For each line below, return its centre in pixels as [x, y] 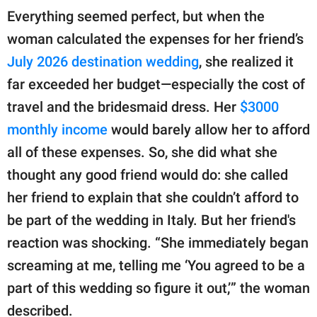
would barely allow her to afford [209, 129]
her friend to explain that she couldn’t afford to [153, 197]
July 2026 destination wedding [103, 61]
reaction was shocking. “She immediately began [158, 242]
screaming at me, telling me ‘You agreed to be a [156, 265]
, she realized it [246, 61]
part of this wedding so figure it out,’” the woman [158, 288]
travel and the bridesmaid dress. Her [123, 106]
